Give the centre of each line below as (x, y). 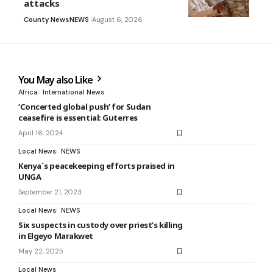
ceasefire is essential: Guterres (78, 118)
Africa (28, 92)
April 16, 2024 (41, 133)
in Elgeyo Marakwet (56, 236)
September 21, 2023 (50, 192)
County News (46, 20)
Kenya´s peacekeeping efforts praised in (97, 166)
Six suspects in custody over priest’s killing (101, 225)
